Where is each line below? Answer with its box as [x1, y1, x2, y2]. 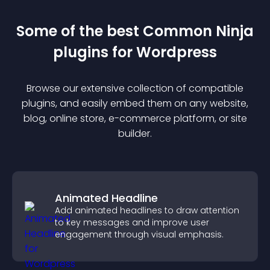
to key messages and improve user [55, 216, 209, 228]
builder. [118, 127, 152, 140]
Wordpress [136, 42, 217, 62]
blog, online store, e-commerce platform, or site [23, 111, 247, 125]
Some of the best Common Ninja [16, 21, 254, 41]
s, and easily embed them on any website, [51, 96, 248, 110]
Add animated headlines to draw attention [55, 204, 239, 216]
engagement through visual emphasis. [55, 228, 224, 240]
